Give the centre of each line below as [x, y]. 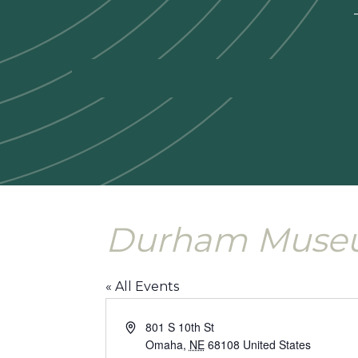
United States [276, 344]
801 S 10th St [179, 327]
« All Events [142, 286]
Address [145, 326]
